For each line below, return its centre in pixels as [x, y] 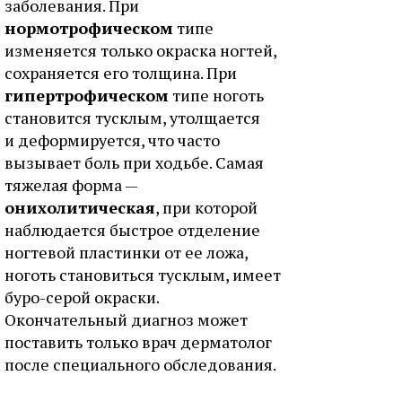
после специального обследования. [140, 364]
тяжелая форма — [71, 185]
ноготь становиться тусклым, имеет [143, 275]
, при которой [206, 207]
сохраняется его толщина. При [121, 73]
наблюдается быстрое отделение [132, 230]
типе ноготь [216, 95]
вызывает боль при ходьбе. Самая [134, 162]
